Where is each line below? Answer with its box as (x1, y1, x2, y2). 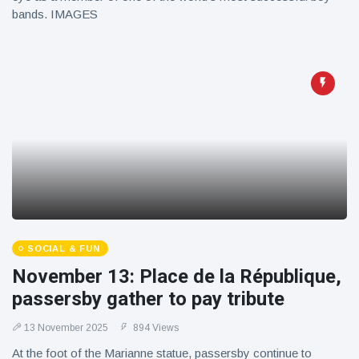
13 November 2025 (24, 322, 108, 333)
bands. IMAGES (12, 7, 98, 21)
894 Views (131, 322, 179, 333)
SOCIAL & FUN (27, 244, 100, 253)
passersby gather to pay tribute (12, 288, 284, 310)
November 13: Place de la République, (12, 265, 341, 288)
